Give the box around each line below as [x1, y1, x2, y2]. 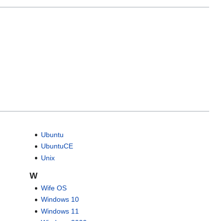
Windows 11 [40, 207, 79, 215]
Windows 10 [40, 195, 79, 204]
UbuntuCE [40, 142, 73, 150]
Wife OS [40, 184, 67, 192]
